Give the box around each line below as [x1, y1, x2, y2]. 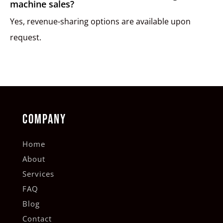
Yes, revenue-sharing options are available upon [10, 16, 191, 27]
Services [22, 169, 54, 179]
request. [10, 32, 41, 43]
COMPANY [22, 112, 66, 128]
